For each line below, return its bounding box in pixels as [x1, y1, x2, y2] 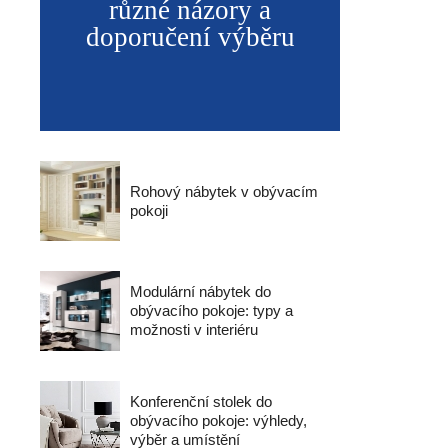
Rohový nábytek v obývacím [130, 183, 318, 200]
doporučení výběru [85, 22, 295, 52]
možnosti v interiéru [130, 321, 258, 338]
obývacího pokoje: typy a [130, 302, 293, 319]
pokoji [130, 202, 168, 219]
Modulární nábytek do [130, 283, 271, 300]
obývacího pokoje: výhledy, [130, 412, 307, 429]
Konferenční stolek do [130, 393, 272, 410]
